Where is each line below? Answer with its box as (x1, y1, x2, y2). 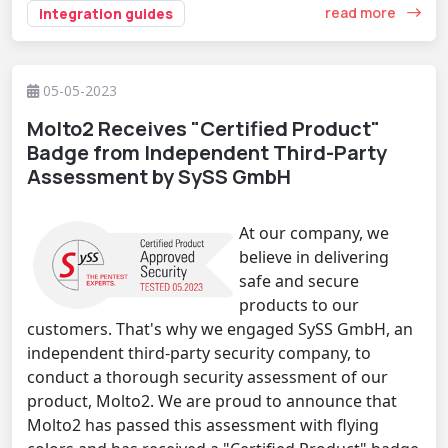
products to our (239, 293, 359, 316)
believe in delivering (239, 245, 389, 268)
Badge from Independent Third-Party (27, 138, 387, 166)
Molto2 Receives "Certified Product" (27, 114, 380, 142)
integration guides (39, 3, 173, 23)
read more (325, 3, 399, 23)
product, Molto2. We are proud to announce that (27, 389, 397, 412)
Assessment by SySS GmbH (27, 162, 291, 190)
